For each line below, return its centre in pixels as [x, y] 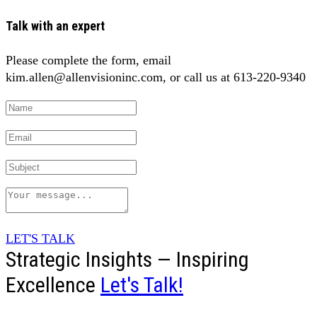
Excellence [53, 285]
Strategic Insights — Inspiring [127, 260]
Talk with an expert [55, 26]
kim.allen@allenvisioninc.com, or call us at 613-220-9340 [156, 77]
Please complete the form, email [88, 60]
